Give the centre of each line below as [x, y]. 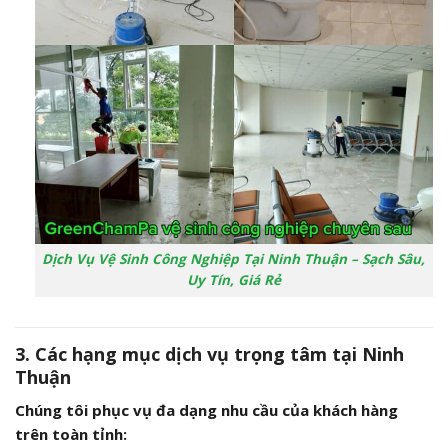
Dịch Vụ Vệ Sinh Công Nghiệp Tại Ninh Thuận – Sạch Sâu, [234, 259]
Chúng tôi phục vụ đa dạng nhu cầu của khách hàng [206, 409]
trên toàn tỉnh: [71, 433]
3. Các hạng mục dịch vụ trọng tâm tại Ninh [209, 353]
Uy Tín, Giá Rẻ [233, 280]
